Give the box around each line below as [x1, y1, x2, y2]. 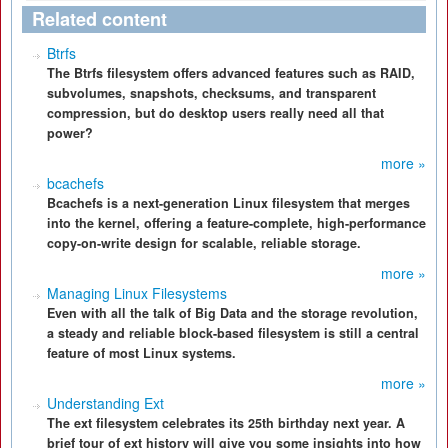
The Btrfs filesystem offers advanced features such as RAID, [47, 64, 415, 82]
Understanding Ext [47, 393, 164, 413]
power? [47, 124, 93, 142]
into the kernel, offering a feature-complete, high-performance [47, 214, 426, 232]
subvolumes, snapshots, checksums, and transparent [47, 84, 376, 102]
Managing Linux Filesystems [47, 283, 227, 303]
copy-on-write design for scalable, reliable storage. [47, 234, 361, 252]
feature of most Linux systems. [47, 344, 236, 362]
